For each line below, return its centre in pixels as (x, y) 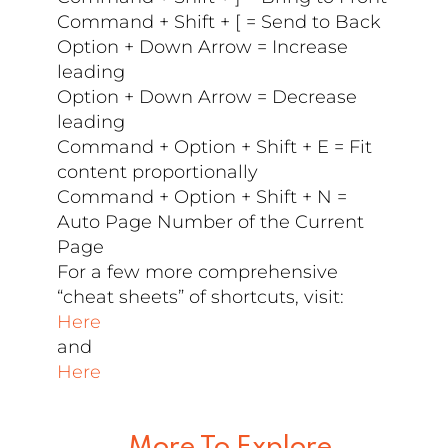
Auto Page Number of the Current (211, 221)
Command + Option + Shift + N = (202, 196)
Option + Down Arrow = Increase (203, 46)
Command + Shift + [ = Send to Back (219, 21)
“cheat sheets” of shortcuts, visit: (201, 296)
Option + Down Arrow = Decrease (207, 96)
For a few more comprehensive (198, 271)
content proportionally (158, 171)
